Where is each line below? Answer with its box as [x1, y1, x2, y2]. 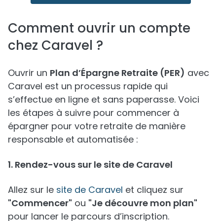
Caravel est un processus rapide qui [8, 79, 168, 92]
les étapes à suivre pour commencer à [8, 106, 179, 119]
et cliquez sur [123, 183, 184, 196]
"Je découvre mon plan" [88, 196, 197, 209]
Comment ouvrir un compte [8, 19, 190, 37]
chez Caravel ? [8, 36, 103, 54]
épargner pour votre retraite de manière [8, 119, 185, 132]
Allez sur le [8, 183, 56, 196]
